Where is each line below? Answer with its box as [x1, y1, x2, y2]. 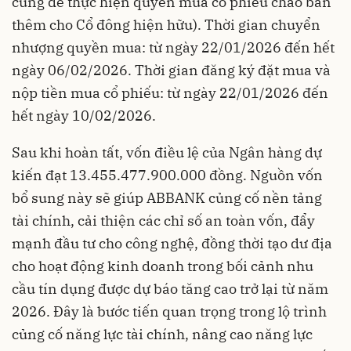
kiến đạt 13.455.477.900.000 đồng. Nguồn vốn [12, 166, 323, 185]
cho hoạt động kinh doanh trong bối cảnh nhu [12, 257, 313, 276]
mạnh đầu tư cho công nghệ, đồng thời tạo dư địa [12, 234, 332, 253]
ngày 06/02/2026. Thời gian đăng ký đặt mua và [12, 61, 331, 80]
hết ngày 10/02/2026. [12, 107, 156, 125]
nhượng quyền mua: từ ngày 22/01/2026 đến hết [12, 38, 335, 57]
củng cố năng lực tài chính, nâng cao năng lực [12, 325, 313, 344]
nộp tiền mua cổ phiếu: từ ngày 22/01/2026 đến [12, 84, 328, 103]
